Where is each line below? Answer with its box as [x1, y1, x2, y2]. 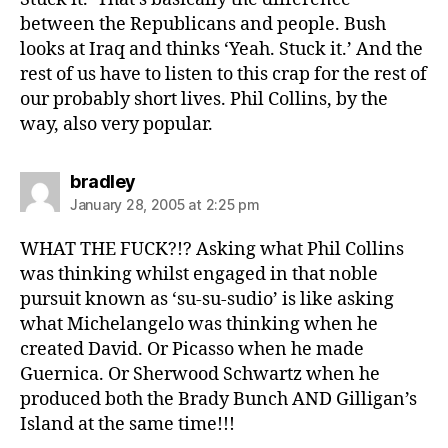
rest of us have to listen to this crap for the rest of [20, 62, 427, 86]
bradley [70, 170, 136, 192]
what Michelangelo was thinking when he [20, 312, 378, 336]
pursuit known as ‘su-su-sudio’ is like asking [20, 287, 394, 311]
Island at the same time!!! [20, 412, 235, 436]
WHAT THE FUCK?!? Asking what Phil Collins [20, 237, 404, 261]
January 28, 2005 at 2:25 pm [70, 195, 260, 213]
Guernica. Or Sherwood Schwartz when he [20, 362, 380, 386]
